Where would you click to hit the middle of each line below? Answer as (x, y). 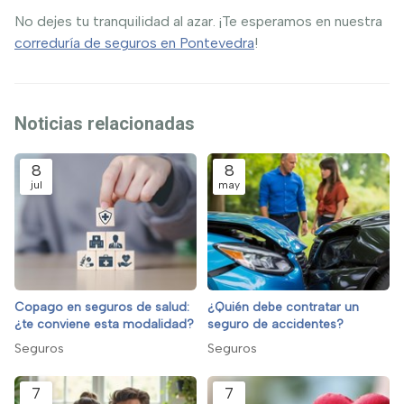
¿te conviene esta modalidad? (104, 324)
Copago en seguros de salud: (102, 307)
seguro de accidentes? (275, 324)
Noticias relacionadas (105, 124)
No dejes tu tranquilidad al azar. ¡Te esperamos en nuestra (198, 22)
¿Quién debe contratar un (283, 307)
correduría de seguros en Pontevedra (134, 43)
